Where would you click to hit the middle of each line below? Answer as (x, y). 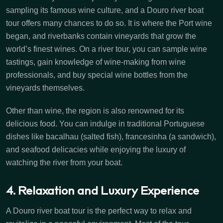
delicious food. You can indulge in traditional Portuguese (105, 123)
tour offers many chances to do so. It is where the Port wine (109, 23)
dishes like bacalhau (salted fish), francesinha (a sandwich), (111, 136)
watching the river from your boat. (64, 162)
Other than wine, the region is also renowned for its (95, 111)
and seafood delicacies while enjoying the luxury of (96, 149)
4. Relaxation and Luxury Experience (103, 192)
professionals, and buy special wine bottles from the (97, 75)
